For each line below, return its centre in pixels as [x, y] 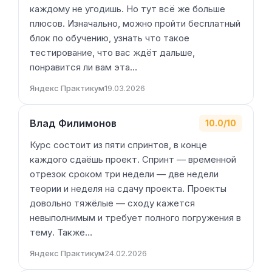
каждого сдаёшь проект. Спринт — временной [133, 159]
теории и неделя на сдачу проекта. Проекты [128, 189]
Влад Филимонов [73, 123]
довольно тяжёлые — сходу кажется [112, 203]
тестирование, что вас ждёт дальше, [112, 53]
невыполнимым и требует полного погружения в [135, 218]
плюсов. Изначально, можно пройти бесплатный [135, 23]
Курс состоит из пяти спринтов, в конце [118, 145]
